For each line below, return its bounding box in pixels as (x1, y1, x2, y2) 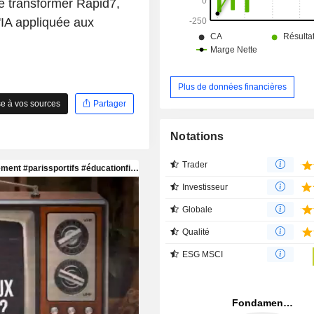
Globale (182, 204, 213, 214)
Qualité (182, 226, 210, 237)
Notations (170, 130, 224, 142)
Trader (182, 159, 208, 170)
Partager (90, 98, 126, 109)
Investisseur (182, 182, 228, 192)
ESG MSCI (182, 249, 224, 259)
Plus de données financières (178, 81, 287, 92)
